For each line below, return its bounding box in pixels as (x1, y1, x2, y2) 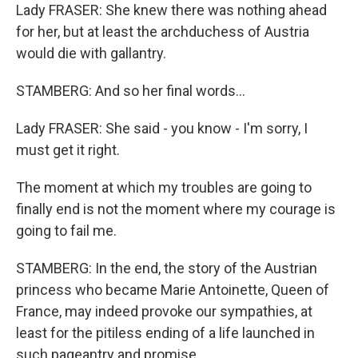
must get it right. (16, 141, 120, 158)
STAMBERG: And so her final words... (16, 82, 245, 99)
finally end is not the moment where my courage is (16, 201, 336, 217)
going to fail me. (16, 222, 117, 239)
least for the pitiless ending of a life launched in (16, 324, 315, 341)
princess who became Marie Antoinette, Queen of (16, 281, 329, 298)
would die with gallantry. (16, 45, 166, 62)
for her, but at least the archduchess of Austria (16, 23, 309, 40)
